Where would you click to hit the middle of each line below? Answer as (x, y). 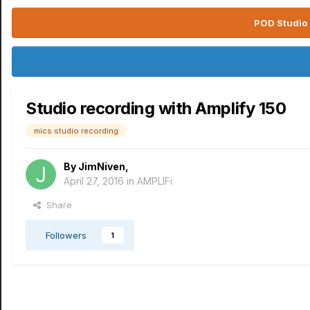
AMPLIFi (155, 181)
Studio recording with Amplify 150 (156, 108)
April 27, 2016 (94, 181)
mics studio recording (76, 131)
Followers (66, 235)
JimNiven (102, 166)
